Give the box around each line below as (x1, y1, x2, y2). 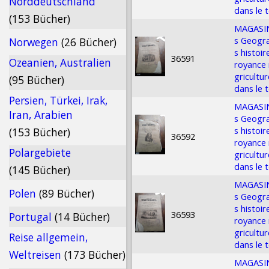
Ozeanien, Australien (9, 55, 111, 70)
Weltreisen (9, 247, 64, 262)
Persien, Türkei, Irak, (9, 93, 107, 107)
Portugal (9, 210, 55, 224)
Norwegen (9, 35, 61, 49)
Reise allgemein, (9, 230, 88, 244)
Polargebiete (9, 145, 71, 160)
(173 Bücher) (64, 247, 125, 262)
